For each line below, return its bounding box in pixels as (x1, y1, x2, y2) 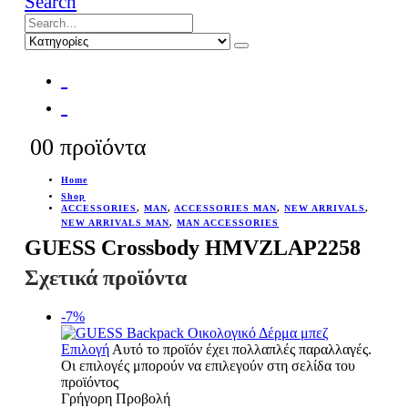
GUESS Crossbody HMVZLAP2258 (25, 235, 362, 260)
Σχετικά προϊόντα (25, 265, 188, 290)
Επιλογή (61, 341, 110, 357)
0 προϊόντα (42, 134, 148, 160)
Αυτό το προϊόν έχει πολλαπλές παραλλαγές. (112, 341, 372, 357)
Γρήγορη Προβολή (61, 390, 171, 406)
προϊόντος (61, 373, 119, 390)
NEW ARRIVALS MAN (61, 218, 170, 228)
